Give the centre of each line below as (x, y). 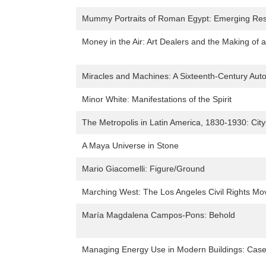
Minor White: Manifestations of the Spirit (157, 99)
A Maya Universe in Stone (130, 146)
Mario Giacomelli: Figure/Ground (143, 169)
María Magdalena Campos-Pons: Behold (159, 215)
